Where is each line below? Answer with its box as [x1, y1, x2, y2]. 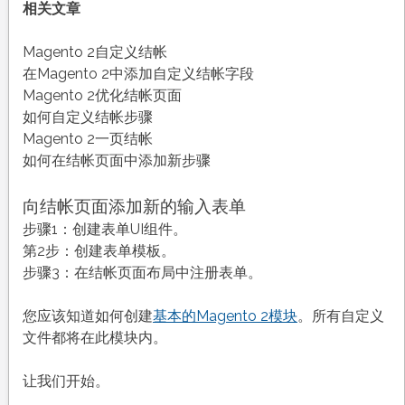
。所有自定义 [297, 307, 384, 325]
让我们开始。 [22, 372, 109, 391]
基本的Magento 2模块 [152, 307, 297, 325]
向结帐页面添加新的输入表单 [22, 196, 246, 217]
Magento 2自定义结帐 [22, 43, 167, 61]
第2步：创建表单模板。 [22, 242, 175, 260]
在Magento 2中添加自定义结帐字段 [22, 65, 254, 83]
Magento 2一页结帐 [22, 130, 153, 148]
